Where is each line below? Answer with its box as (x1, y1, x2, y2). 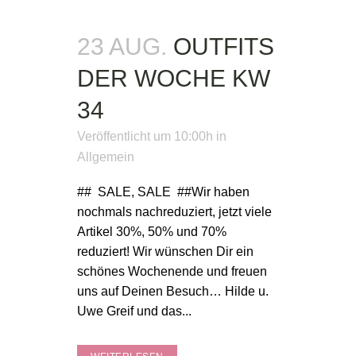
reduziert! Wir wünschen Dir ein (77, 245, 253, 258)
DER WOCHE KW (77, 65, 270, 91)
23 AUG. (77, 33, 167, 60)
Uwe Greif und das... (77, 304, 192, 318)
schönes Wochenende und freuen (77, 265, 267, 278)
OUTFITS (173, 33, 274, 60)
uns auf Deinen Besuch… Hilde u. (77, 284, 269, 298)
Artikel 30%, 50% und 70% (77, 225, 226, 238)
